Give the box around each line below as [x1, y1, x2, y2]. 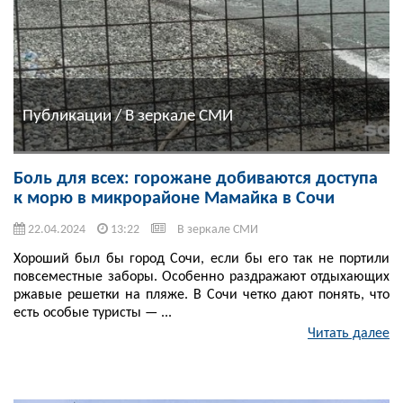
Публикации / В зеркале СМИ [22, 107, 233, 125]
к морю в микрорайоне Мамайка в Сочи [13, 190, 335, 209]
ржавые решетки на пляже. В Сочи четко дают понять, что [13, 288, 390, 303]
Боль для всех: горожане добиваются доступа [13, 170, 378, 189]
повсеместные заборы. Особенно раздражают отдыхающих [13, 270, 390, 285]
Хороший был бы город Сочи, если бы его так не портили [13, 252, 390, 267]
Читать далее [308, 327, 390, 342]
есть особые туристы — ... [13, 306, 172, 321]
